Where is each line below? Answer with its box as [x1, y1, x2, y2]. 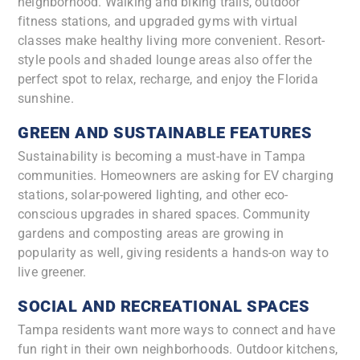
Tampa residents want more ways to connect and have [18, 322, 336, 338]
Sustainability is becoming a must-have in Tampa [18, 149, 306, 165]
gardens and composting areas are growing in [18, 226, 284, 242]
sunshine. [18, 91, 74, 107]
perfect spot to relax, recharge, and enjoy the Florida [18, 72, 318, 88]
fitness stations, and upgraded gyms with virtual [18, 14, 298, 30]
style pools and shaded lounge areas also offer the [18, 52, 313, 68]
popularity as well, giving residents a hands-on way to [18, 245, 329, 261]
